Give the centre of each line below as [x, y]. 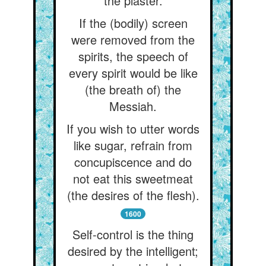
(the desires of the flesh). [133, 195]
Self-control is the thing [133, 234]
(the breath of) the [133, 89]
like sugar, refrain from [133, 145]
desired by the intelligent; [133, 251]
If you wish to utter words [133, 129]
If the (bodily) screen [133, 23]
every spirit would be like [133, 73]
